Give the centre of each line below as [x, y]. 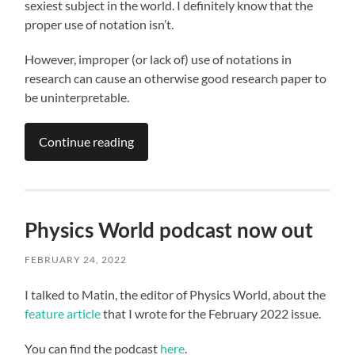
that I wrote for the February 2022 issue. [211, 314]
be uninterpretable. [77, 97]
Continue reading [87, 142]
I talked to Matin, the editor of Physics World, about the [176, 295]
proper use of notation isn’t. [99, 25]
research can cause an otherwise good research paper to [176, 78]
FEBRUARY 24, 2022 [76, 260]
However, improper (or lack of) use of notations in [158, 59]
